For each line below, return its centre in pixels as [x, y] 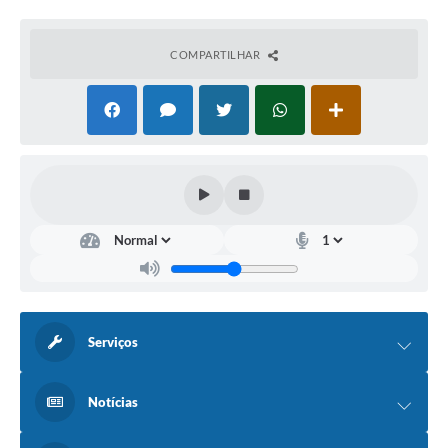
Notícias [113, 402]
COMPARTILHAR [216, 55]
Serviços [113, 342]
